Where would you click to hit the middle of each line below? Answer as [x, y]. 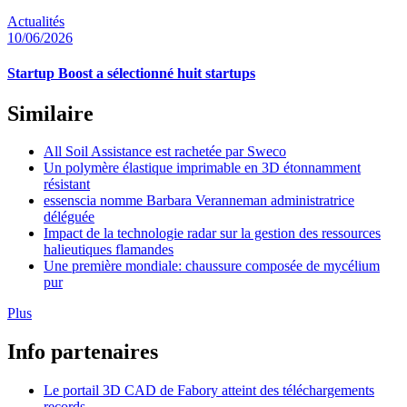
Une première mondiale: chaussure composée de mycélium [212, 266]
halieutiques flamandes [109, 250]
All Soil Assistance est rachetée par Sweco [165, 152]
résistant [67, 184]
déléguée [69, 217]
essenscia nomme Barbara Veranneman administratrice [199, 201]
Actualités [36, 22]
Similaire [50, 113]
